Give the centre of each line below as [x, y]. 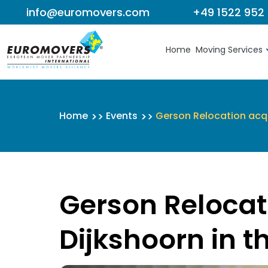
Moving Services [229, 50]
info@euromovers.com [88, 12]
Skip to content [61, 27]
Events [122, 116]
